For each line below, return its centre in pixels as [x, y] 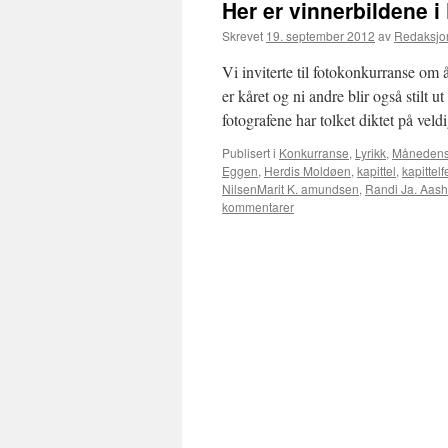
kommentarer [258, 206]
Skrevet [242, 35]
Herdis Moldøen [307, 170]
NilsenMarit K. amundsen [290, 188]
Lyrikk [370, 152]
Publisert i [249, 152]
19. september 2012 [320, 35]
